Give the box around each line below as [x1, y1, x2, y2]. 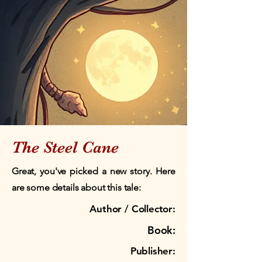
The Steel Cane [12, 138, 119, 157]
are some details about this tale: [12, 182, 141, 193]
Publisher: [130, 245, 175, 257]
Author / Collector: [89, 203, 175, 215]
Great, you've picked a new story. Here [12, 166, 175, 177]
